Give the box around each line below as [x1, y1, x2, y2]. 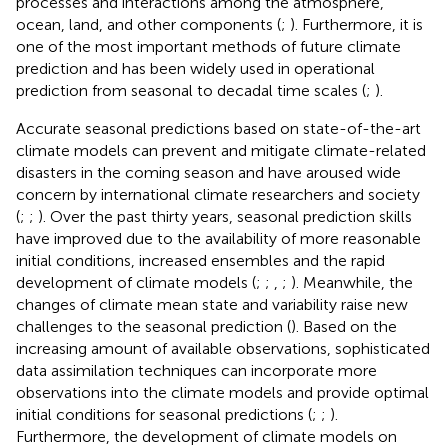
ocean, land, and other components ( [16, 14, 281, 34]
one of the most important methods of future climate [16, 36, 401, 56]
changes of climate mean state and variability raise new [16, 294, 408, 314]
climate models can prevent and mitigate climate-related [16, 140, 426, 160]
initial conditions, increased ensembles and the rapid [16, 250, 385, 270]
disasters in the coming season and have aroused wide [16, 162, 401, 182]
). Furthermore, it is [290, 14, 423, 34]
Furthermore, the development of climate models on [16, 426, 397, 446]
